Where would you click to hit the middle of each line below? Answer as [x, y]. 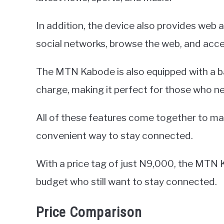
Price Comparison [89, 212]
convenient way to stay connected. [114, 135]
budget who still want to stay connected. [126, 181]
